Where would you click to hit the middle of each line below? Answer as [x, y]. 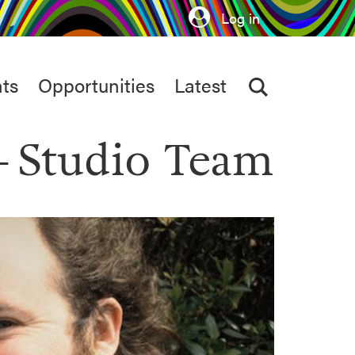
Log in [239, 17]
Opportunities [96, 85]
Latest [200, 85]
